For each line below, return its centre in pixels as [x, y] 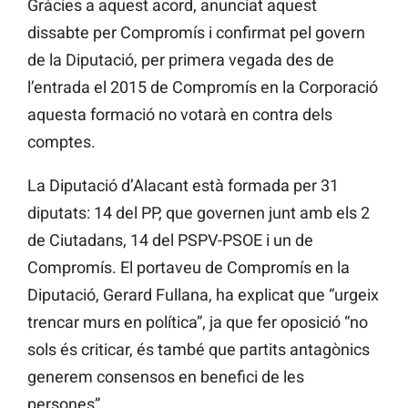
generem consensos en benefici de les [166, 377]
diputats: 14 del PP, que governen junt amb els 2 [199, 213]
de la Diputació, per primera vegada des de [181, 60]
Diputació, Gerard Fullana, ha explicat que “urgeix [203, 295]
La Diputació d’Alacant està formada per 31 [183, 186]
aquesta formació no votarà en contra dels [180, 115]
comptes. [61, 142]
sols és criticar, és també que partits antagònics [199, 350]
